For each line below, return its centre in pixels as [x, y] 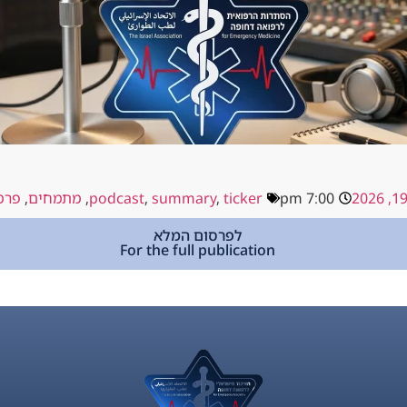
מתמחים [55, 199]
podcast [116, 199]
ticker [243, 199]
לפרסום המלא [198, 236]
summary [184, 199]
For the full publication [198, 250]
